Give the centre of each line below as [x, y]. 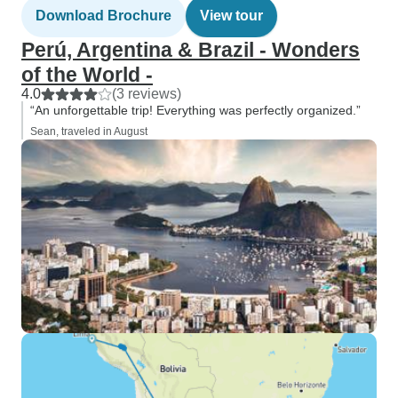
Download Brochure [103, 16]
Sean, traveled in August [89, 131]
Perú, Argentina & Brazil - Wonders [191, 50]
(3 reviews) [147, 94]
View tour [231, 16]
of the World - [87, 75]
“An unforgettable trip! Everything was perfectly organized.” [195, 110]
